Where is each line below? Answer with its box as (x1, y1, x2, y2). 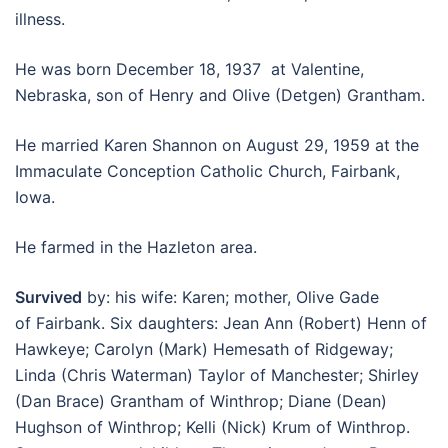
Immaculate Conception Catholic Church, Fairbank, (15, 161, 400, 181)
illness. (15, 9, 65, 29)
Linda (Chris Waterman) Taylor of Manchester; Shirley (15, 365, 419, 385)
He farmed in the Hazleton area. (15, 237, 257, 257)
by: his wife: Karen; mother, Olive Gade (82, 287, 379, 307)
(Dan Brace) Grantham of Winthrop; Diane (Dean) (15, 391, 387, 411)
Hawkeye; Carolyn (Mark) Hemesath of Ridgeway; (15, 339, 393, 359)
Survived (15, 287, 82, 307)
